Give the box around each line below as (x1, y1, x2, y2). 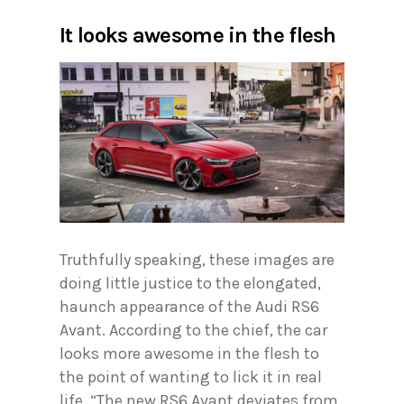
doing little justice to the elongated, (60, 272, 321, 293)
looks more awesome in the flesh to (60, 343, 319, 363)
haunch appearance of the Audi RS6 (60, 296, 319, 317)
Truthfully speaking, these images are (60, 249, 335, 270)
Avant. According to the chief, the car (60, 319, 327, 340)
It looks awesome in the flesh (60, 23, 336, 49)
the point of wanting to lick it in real (60, 366, 322, 387)
